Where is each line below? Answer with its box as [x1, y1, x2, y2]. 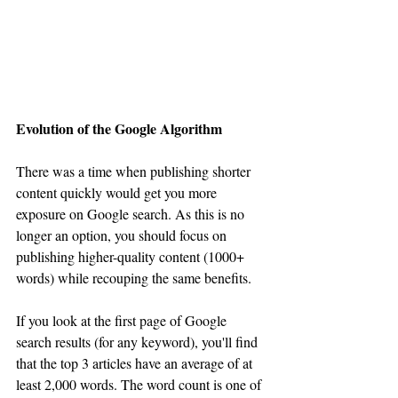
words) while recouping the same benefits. [16, 267, 251, 287]
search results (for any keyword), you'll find [16, 331, 261, 351]
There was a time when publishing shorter [16, 161, 254, 180]
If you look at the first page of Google [16, 310, 230, 330]
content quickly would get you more [16, 182, 220, 202]
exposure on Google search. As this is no [16, 203, 248, 223]
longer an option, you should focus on [16, 225, 230, 244]
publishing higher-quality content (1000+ [16, 246, 248, 266]
